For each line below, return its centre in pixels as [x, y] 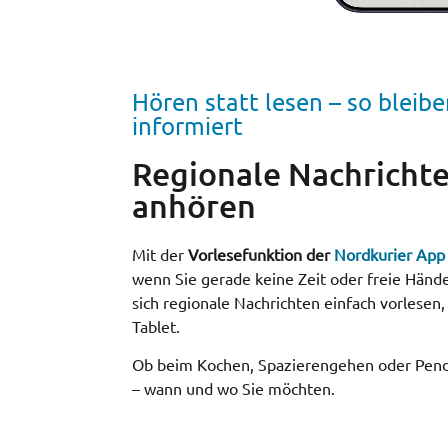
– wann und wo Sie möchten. [233, 387]
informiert [187, 125]
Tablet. [156, 325]
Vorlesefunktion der [259, 253]
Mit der [160, 253]
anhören [194, 205]
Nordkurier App [389, 253]
